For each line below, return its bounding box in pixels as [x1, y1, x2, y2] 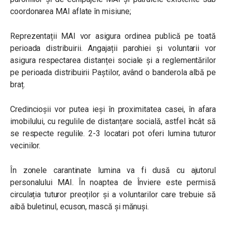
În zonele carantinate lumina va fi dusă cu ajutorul [10, 165, 216, 175]
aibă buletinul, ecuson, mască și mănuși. [10, 202, 149, 211]
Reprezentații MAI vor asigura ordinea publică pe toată [10, 31, 216, 41]
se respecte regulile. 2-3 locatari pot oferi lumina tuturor [10, 129, 216, 138]
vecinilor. [10, 141, 41, 150]
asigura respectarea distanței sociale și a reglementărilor [10, 55, 216, 65]
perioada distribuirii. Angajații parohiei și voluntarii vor [10, 43, 216, 53]
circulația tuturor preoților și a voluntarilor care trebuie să [10, 190, 216, 199]
